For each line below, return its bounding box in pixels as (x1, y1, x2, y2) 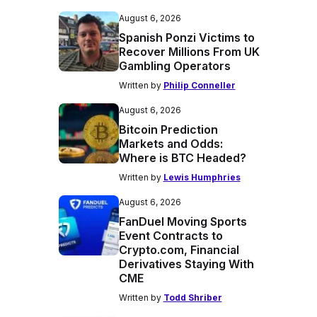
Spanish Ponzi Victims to (118, 30, 255, 45)
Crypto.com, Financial (118, 243, 239, 257)
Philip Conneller (163, 80, 236, 91)
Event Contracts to (118, 229, 223, 243)
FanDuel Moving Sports (118, 214, 247, 229)
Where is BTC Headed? (118, 151, 246, 165)
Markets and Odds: (118, 137, 223, 151)
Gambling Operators (118, 59, 231, 73)
